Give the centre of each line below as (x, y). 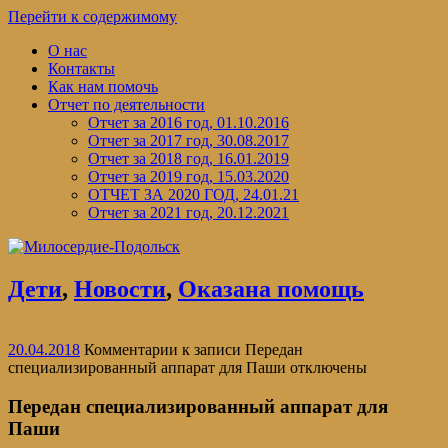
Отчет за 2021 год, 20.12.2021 (188, 212)
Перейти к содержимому (92, 16)
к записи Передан (240, 349)
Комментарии (131, 349)
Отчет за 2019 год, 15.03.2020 (188, 176)
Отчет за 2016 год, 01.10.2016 (188, 122)
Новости (120, 288)
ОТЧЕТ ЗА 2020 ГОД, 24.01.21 (193, 194)
